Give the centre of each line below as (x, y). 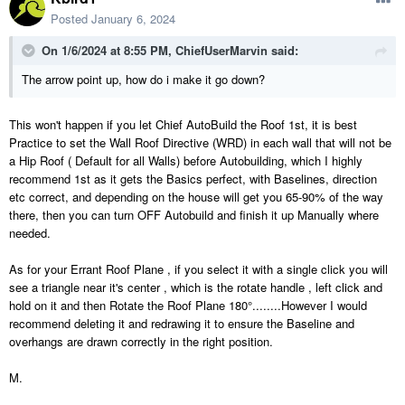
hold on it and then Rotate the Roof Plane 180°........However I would (188, 306)
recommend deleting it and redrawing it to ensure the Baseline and (182, 324)
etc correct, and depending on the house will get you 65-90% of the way (196, 197)
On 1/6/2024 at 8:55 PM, (108, 51)
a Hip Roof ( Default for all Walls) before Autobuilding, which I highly (186, 161)
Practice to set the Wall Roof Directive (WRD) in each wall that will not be (200, 143)
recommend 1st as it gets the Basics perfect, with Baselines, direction (193, 179)
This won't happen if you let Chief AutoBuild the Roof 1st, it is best (183, 125)
